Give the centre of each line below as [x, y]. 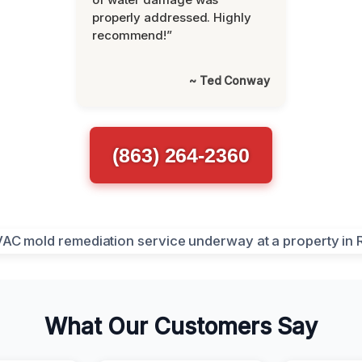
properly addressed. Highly [172, 17]
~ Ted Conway [229, 80]
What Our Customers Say [181, 326]
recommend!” [133, 35]
